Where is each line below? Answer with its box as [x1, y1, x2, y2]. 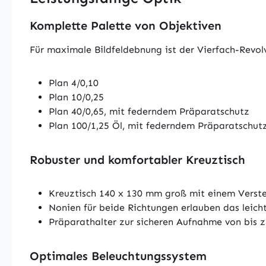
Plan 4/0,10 [49, 77, 99, 88]
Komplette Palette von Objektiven [30, 18, 221, 33]
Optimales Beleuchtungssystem [30, 249, 210, 263]
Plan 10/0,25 [49, 91, 104, 103]
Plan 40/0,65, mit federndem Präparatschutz [49, 106, 249, 117]
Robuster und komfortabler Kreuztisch [30, 153, 249, 167]
